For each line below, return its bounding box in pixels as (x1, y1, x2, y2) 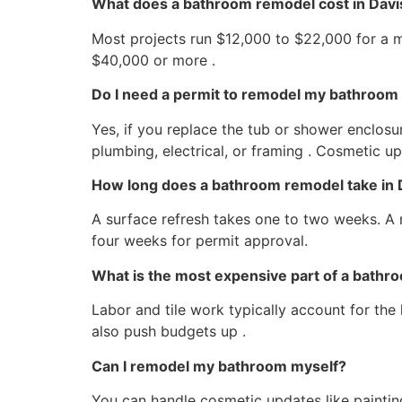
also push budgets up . (92, 322, 246, 341)
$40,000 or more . (92, 50, 215, 69)
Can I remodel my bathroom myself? (92, 356, 346, 375)
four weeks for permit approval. (92, 232, 308, 250)
